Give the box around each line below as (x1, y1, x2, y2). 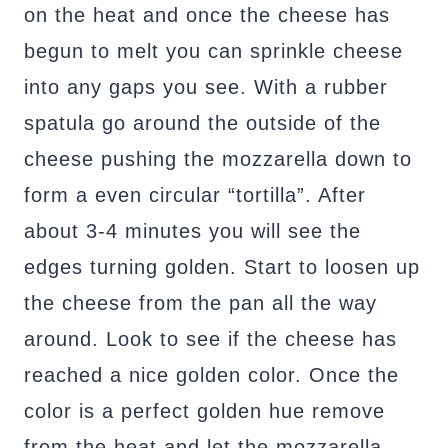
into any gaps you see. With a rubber (24, 76, 388, 99)
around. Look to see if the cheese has (24, 328, 397, 351)
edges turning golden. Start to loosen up (24, 256, 420, 279)
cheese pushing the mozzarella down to (24, 148, 412, 171)
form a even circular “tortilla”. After (24, 184, 366, 207)
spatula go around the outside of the (24, 112, 381, 135)
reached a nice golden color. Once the (24, 364, 399, 387)
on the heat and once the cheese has (24, 4, 390, 27)
